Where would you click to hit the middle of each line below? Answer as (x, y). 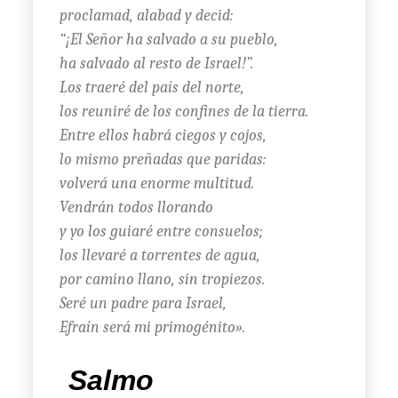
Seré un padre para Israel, (143, 303)
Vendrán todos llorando (136, 207)
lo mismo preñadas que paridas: (162, 159)
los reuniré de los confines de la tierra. (183, 111)
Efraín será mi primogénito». (152, 327)
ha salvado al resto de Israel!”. (156, 63)
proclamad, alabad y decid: (146, 15)
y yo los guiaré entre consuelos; (161, 231)
